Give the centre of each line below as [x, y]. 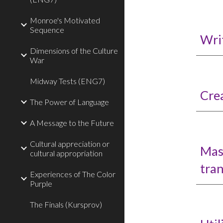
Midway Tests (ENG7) [67, 81]
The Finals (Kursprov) [66, 204]
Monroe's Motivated [65, 20]
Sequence [47, 30]
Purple [41, 183]
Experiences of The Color [73, 174]
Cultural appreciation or [70, 144]
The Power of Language [69, 102]
